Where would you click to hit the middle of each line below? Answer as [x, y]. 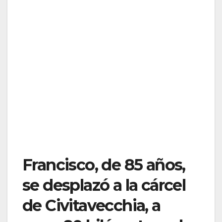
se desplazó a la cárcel [104, 185]
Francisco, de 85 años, [104, 165]
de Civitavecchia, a [91, 205]
